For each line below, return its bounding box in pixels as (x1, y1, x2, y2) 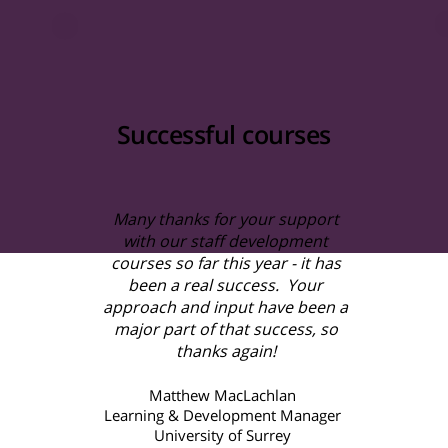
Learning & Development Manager (103, 405, 341, 425)
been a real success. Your (128, 274, 324, 296)
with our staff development (123, 230, 329, 252)
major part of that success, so (113, 318, 338, 340)
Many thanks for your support (112, 208, 339, 230)
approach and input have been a (103, 296, 349, 318)
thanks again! (175, 340, 276, 362)
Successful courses (116, 117, 331, 151)
